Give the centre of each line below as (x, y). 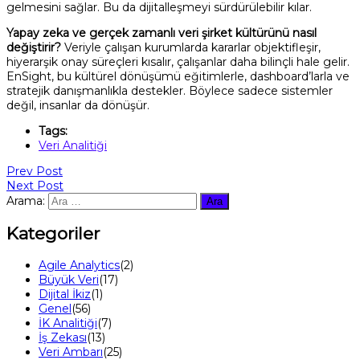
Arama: (26, 200)
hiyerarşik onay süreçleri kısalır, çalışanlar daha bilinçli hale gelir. (178, 61)
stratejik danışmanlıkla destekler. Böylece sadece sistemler (170, 90)
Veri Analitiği (73, 145)
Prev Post (35, 171)
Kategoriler (53, 234)
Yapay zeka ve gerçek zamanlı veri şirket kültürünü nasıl (162, 33)
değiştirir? (34, 47)
